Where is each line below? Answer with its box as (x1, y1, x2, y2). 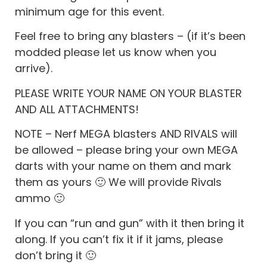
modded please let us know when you (15, 45, 216, 60)
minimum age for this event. (15, 4, 164, 19)
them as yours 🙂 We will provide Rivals (15, 175, 222, 190)
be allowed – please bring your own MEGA (15, 142, 238, 158)
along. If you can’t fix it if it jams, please (15, 231, 223, 247)
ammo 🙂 (15, 191, 64, 206)
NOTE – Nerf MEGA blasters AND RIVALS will (15, 126, 237, 142)
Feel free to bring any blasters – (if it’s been (15, 29, 246, 44)
